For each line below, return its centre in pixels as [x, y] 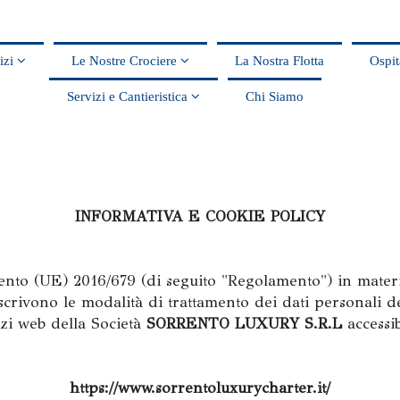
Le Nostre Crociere [125, 60]
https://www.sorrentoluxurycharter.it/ [200, 388]
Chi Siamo [275, 96]
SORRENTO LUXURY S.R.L [244, 324]
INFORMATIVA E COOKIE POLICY [200, 217]
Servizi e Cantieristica [129, 96]
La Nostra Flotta [279, 60]
